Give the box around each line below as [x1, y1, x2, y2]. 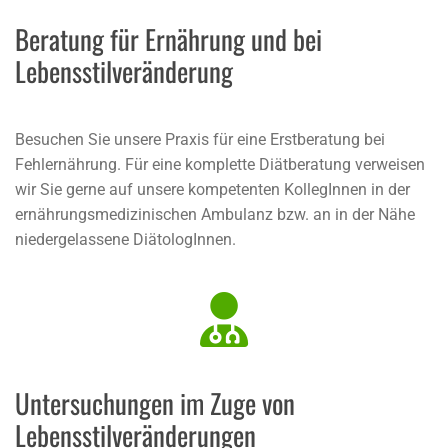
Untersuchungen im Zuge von [15, 383, 295, 423]
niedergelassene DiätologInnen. [15, 230, 236, 249]
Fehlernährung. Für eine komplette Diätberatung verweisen [15, 155, 425, 174]
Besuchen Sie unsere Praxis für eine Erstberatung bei [15, 130, 385, 149]
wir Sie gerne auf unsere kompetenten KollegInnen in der [15, 180, 410, 199]
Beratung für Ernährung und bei [15, 19, 322, 59]
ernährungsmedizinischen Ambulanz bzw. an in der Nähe [15, 205, 415, 224]
